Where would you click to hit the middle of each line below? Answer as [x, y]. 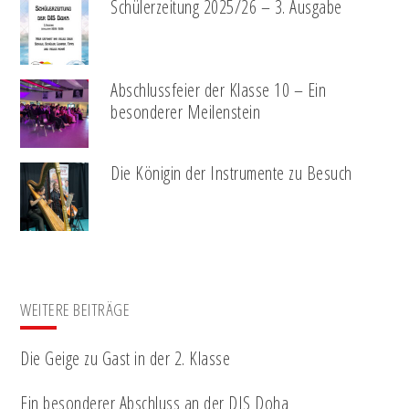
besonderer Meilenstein [186, 112]
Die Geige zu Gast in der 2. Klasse [126, 359]
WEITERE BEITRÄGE [75, 310]
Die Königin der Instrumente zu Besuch [231, 173]
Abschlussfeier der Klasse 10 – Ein [219, 90]
